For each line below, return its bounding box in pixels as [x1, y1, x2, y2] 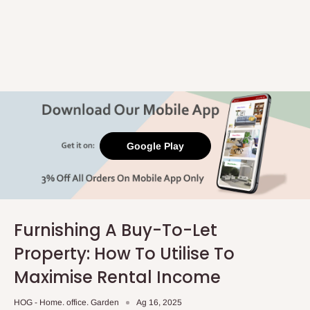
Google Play [126, 140, 184, 152]
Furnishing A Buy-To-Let [14, 219, 217, 241]
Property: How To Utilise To [14, 242, 235, 265]
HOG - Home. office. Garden [14, 298, 119, 307]
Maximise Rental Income [14, 266, 221, 289]
